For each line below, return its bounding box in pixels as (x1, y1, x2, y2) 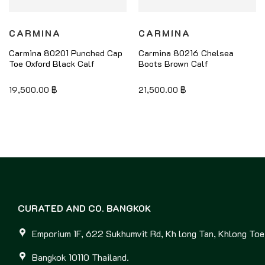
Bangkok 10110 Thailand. (32, 250, 129, 263)
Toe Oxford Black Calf (8, 57, 95, 69)
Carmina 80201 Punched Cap (8, 47, 122, 59)
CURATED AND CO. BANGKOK (18, 202, 151, 215)
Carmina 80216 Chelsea (138, 47, 234, 59)
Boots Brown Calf (138, 57, 208, 69)
